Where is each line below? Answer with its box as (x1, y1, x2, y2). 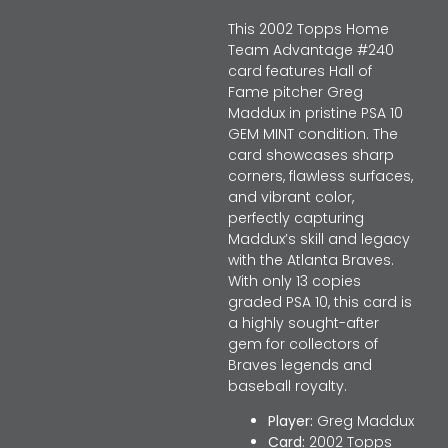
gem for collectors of (227, 334, 378, 354)
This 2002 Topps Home (227, 19, 389, 39)
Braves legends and (227, 355, 372, 375)
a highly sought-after (227, 313, 379, 333)
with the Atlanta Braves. (227, 250, 394, 270)
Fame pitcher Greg (227, 82, 363, 102)
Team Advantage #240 (227, 40, 394, 60)
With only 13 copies (227, 271, 361, 291)
